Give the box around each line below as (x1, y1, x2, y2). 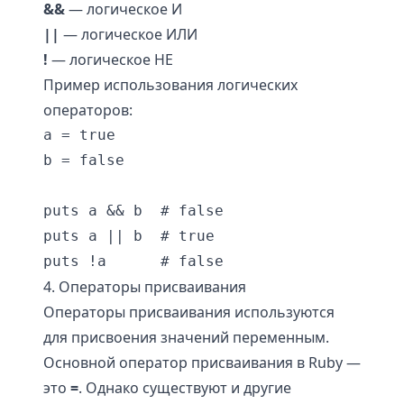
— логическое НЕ (48, 50, 173, 69)
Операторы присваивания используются (43, 302, 335, 322)
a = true (43, 126, 115, 143)
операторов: (43, 100, 133, 120)
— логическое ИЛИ (60, 24, 197, 44)
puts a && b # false (43, 202, 224, 219)
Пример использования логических (43, 75, 298, 95)
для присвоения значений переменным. (43, 327, 329, 347)
